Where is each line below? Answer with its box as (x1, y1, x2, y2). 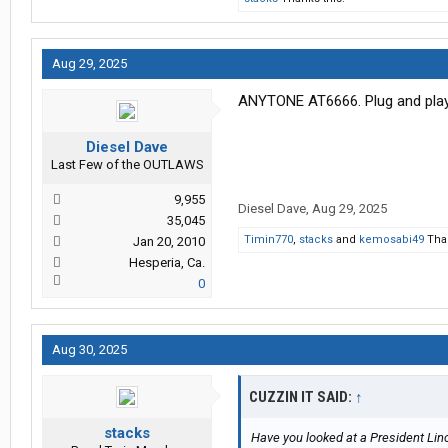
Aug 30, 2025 (52, 342, 127, 358)
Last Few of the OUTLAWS (50, 157, 204, 173)
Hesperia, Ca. (129, 255, 205, 271)
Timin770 (244, 233, 293, 247)
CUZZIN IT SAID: (249, 388, 355, 407)
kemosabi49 (359, 233, 424, 247)
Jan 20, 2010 (133, 234, 205, 250)
